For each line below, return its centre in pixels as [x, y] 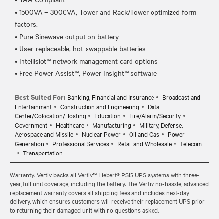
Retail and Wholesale [144, 143]
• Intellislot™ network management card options [86, 60]
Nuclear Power [101, 134]
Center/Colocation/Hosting [50, 115]
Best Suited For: [40, 96]
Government [31, 124]
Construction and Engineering [100, 106]
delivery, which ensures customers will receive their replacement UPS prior [107, 201]
